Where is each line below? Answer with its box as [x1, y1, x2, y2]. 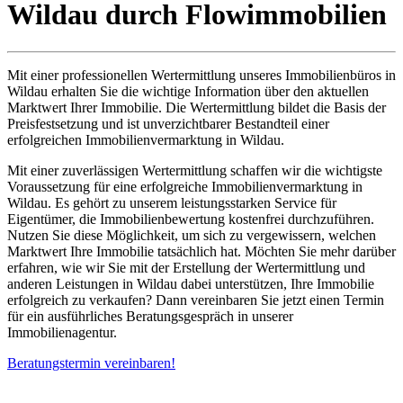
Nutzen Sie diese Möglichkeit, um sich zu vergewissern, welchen [7, 227, 376, 243]
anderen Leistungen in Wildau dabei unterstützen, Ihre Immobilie [7, 275, 374, 291]
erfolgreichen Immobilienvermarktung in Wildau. [7, 131, 284, 148]
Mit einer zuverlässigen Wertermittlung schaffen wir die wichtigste [7, 162, 382, 178]
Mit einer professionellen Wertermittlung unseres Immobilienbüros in [7, 67, 396, 83]
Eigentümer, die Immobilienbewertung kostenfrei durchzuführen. [7, 210, 374, 227]
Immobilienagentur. [7, 324, 117, 340]
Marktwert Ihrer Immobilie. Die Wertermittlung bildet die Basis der [7, 99, 386, 115]
